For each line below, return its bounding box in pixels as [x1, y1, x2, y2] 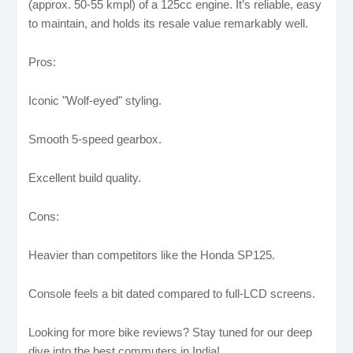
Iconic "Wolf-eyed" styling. [28, 93, 162, 107]
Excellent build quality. [28, 170, 141, 184]
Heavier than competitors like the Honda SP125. [28, 247, 275, 262]
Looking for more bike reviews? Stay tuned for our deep [28, 325, 312, 339]
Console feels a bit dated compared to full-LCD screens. [28, 286, 315, 300]
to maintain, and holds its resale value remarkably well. [28, 16, 308, 30]
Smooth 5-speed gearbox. [28, 132, 162, 146]
